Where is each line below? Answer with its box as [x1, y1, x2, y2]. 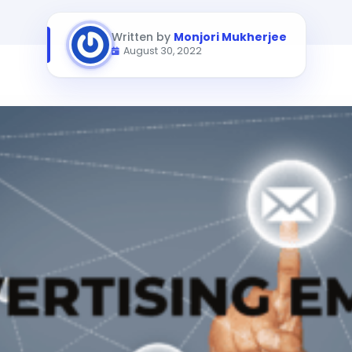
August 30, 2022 [123, 44, 202, 57]
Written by [111, 29, 174, 45]
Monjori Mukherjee [173, 29, 287, 45]
